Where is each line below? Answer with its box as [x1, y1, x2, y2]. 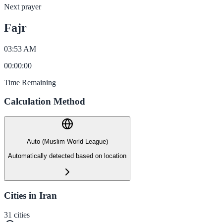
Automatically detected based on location [8, 152, 126, 160]
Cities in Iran [4, 190, 57, 201]
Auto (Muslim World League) [26, 138, 108, 146]
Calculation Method [4, 96, 85, 107]
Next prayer [4, 2, 41, 11]
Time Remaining [4, 78, 56, 87]
